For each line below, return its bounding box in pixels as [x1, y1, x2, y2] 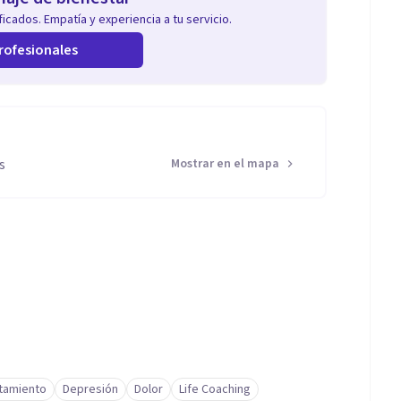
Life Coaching [179, 380, 251, 398]
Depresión [63, 380, 118, 398]
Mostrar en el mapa [171, 155, 279, 173]
